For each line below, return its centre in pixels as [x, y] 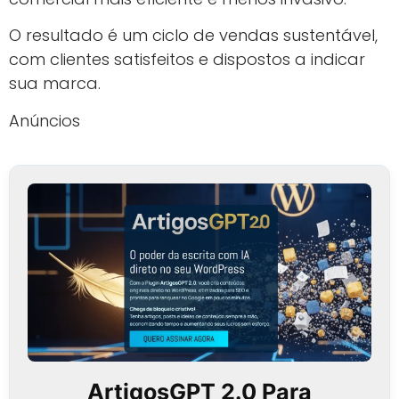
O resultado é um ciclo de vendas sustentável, [193, 36]
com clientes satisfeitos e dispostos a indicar [187, 60]
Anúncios [45, 120]
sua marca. [55, 84]
